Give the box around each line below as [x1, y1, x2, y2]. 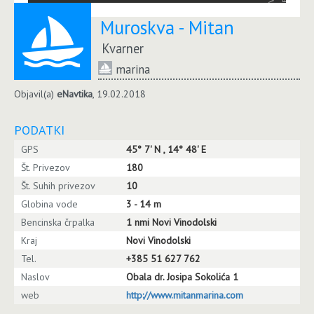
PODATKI [14, 121, 64, 138]
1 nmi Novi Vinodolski [126, 215, 217, 228]
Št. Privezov [21, 161, 70, 174]
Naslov [21, 270, 50, 283]
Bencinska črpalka [21, 215, 95, 228]
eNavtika [57, 87, 93, 100]
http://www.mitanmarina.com [126, 288, 243, 301]
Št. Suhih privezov [21, 179, 95, 192]
